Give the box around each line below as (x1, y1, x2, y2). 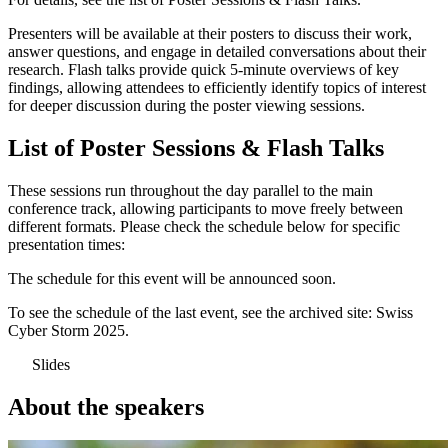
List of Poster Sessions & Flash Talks (8, 134, 390, 161)
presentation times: (8, 235, 125, 253)
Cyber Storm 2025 (8, 321, 125, 339)
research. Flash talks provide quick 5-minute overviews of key (8, 60, 399, 78)
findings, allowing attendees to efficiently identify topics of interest (8, 78, 426, 96)
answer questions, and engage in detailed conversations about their (8, 42, 426, 60)
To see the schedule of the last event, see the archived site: (8, 303, 376, 321)
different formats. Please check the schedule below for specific (8, 217, 400, 235)
